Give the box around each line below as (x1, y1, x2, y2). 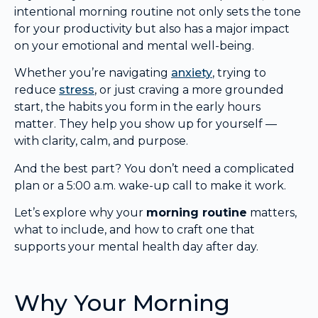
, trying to (212, 66, 266, 80)
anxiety (171, 66, 212, 80)
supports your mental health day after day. (14, 240, 258, 254)
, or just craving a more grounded (94, 83, 284, 97)
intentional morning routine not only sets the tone (14, 4, 301, 18)
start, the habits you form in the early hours (14, 100, 261, 114)
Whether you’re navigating (14, 66, 171, 80)
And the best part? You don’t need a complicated (14, 161, 295, 175)
